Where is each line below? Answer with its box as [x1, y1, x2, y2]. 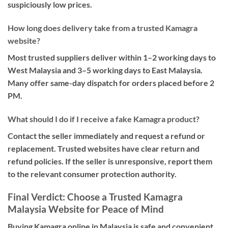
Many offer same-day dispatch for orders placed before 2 [8, 77, 214, 88]
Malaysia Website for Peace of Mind [8, 203, 164, 215]
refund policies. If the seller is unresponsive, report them [8, 156, 212, 166]
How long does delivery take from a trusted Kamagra [8, 22, 197, 33]
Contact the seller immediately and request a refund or [8, 130, 205, 140]
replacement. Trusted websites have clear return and [8, 143, 199, 153]
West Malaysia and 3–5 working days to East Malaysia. [8, 65, 203, 75]
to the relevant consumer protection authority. [8, 168, 177, 179]
